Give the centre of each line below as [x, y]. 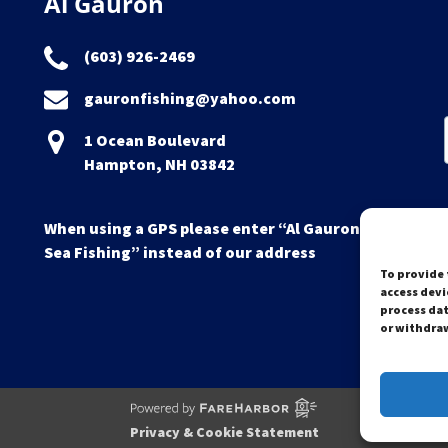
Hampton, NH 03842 [159, 164]
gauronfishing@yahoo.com [190, 98]
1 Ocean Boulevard [155, 140]
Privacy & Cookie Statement [224, 432]
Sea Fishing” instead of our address [180, 252]
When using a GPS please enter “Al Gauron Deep [222, 228]
